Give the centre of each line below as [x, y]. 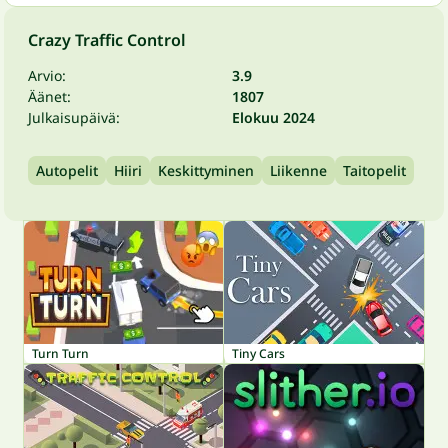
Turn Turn [60, 353]
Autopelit [67, 170]
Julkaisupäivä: [74, 117]
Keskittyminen [206, 170]
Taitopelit [374, 170]
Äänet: [49, 96]
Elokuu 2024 [273, 117]
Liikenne [298, 170]
